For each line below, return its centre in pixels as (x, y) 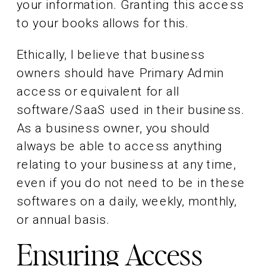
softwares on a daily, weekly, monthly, (127, 201)
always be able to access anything (120, 146)
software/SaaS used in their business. (131, 110)
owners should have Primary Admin (121, 73)
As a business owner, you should (114, 128)
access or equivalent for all (98, 91)
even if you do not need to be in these (131, 183)
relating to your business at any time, (126, 164)
